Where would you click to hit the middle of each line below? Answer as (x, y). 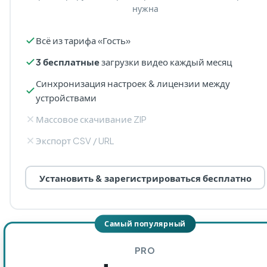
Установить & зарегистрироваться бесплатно (145, 178)
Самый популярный (145, 224)
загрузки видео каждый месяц (166, 62)
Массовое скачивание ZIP (91, 119)
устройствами (66, 97)
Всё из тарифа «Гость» (83, 40)
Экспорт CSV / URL (75, 140)
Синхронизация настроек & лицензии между (133, 83)
